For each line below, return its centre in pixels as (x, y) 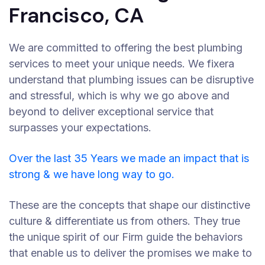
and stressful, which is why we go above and (119, 96)
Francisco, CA (76, 15)
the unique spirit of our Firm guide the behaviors (126, 237)
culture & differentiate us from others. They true (125, 221)
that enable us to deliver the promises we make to (130, 253)
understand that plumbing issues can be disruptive (131, 80)
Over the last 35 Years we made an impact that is (129, 158)
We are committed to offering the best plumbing (126, 48)
